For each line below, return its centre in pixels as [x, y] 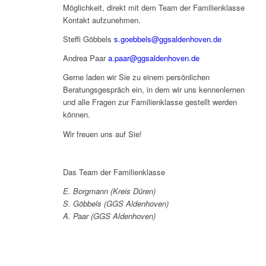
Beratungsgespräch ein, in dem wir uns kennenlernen [153, 90]
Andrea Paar [85, 58]
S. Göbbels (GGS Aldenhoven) [115, 203]
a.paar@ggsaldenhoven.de [153, 58]
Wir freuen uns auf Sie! [102, 134]
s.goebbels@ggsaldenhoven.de [167, 39]
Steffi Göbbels [88, 39]
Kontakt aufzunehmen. [102, 20]
